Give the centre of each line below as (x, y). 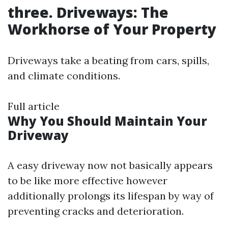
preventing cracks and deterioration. (96, 211)
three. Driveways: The (88, 12)
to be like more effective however (88, 180)
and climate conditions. (64, 76)
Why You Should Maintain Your (107, 121)
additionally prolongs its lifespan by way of (111, 196)
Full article (34, 106)
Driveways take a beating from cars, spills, (108, 60)
